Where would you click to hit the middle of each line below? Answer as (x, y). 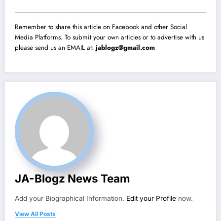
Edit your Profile (151, 198)
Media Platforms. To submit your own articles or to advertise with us (110, 37)
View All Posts (35, 214)
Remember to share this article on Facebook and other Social (101, 27)
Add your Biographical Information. (71, 198)
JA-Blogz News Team (73, 178)
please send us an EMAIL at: (55, 47)
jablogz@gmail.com (125, 47)
